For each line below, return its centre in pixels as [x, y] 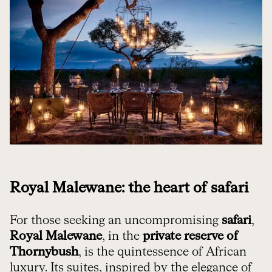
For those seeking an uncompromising [114, 221]
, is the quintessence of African [162, 252]
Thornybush [44, 252]
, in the [122, 236]
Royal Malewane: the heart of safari [129, 189]
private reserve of [190, 236]
